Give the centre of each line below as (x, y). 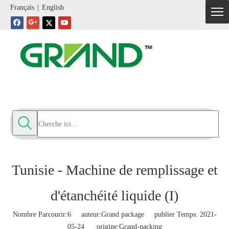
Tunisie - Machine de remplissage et (114, 170)
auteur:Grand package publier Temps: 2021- (144, 214)
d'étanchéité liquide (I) (114, 195)
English (53, 8)
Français (22, 8)
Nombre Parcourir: (40, 214)
